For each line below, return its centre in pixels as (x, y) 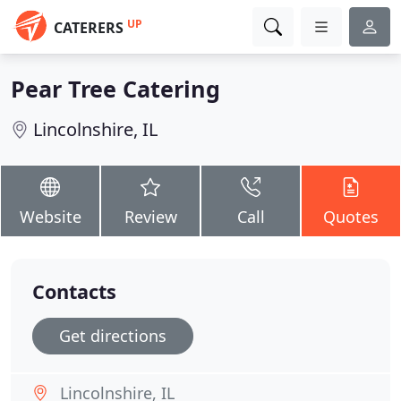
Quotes (351, 217)
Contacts (74, 291)
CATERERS (89, 28)
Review (150, 217)
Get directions (113, 336)
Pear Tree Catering (115, 89)
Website (50, 217)
